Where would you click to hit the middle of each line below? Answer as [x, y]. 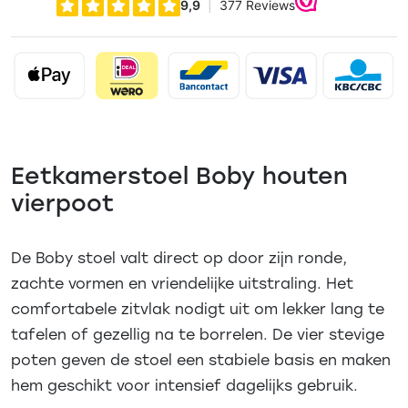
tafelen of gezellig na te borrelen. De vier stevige [198, 333]
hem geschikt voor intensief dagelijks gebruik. [184, 384]
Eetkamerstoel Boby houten [179, 174]
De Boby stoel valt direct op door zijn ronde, [179, 257]
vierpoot [62, 202]
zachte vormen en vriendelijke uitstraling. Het [182, 282]
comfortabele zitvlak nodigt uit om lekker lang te [198, 308]
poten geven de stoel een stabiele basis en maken [201, 359]
